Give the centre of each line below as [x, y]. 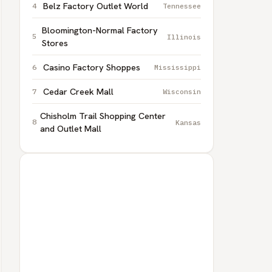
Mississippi [178, 67]
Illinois [184, 36]
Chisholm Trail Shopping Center [103, 116]
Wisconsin [182, 91]
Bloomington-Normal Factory [100, 30]
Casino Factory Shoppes [92, 67]
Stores [55, 43]
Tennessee [182, 6]
